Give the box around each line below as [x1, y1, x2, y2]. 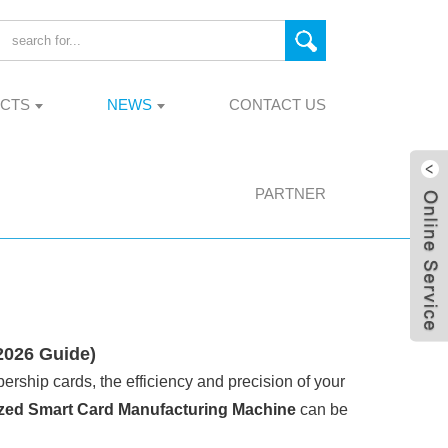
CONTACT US [229, 96, 326, 114]
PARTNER [255, 185, 326, 203]
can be [295, 401, 348, 419]
